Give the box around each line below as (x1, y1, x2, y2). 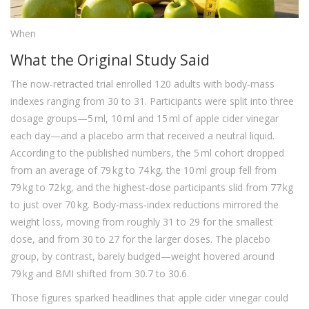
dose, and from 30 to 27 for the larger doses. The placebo (10, 232, 270, 246)
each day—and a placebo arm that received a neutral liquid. (10, 129, 275, 143)
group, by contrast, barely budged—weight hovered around (10, 250, 275, 263)
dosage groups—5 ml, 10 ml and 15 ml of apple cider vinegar (10, 112, 279, 126)
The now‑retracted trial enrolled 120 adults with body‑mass (10, 77, 275, 91)
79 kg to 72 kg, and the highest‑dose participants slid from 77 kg (10, 181, 293, 195)
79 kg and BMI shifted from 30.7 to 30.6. (10, 267, 189, 281)
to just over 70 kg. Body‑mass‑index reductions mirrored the (10, 198, 279, 212)
